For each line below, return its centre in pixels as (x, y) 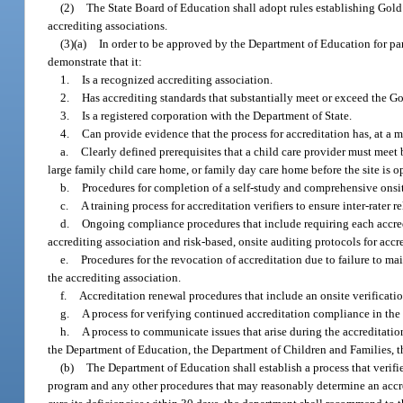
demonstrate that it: (95, 61)
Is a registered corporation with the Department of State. (217, 115)
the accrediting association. (115, 277)
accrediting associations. (108, 25)
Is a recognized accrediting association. (178, 79)
